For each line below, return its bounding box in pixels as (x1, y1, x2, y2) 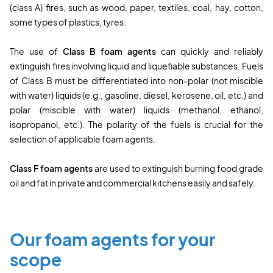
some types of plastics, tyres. (10, 16, 126, 27)
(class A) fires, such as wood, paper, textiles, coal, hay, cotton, (10, 1, 263, 13)
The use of (10, 45, 63, 57)
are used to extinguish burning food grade (93, 162, 263, 174)
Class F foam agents (10, 162, 93, 174)
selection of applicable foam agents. (10, 133, 155, 144)
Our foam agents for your (10, 228, 215, 250)
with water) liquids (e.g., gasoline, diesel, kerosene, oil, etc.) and (10, 89, 263, 101)
